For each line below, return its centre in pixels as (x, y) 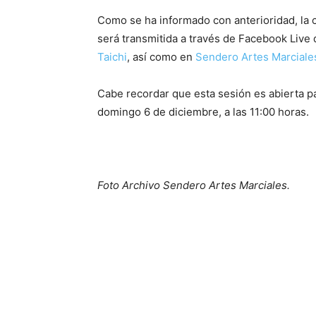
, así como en (161, 57)
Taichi (112, 57)
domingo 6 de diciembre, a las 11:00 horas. (203, 112)
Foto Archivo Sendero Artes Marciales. (194, 185)
